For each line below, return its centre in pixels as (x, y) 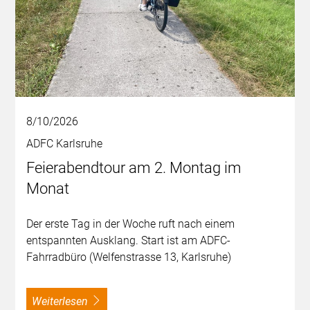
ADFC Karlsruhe (65, 144)
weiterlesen (65, 302)
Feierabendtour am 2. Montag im (134, 168)
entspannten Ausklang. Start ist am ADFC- (129, 241)
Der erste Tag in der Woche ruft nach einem (131, 224)
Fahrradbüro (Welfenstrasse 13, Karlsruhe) (129, 257)
